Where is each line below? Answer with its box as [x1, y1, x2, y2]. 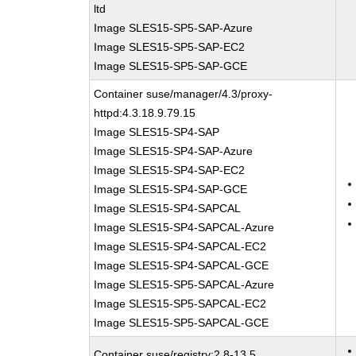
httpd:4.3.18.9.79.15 [94, 106, 196, 119]
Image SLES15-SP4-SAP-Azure [94, 145, 253, 157]
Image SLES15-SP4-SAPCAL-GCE [94, 259, 269, 272]
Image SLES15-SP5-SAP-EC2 [94, 41, 246, 53]
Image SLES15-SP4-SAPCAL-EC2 [94, 240, 267, 253]
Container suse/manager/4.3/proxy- [94, 87, 273, 100]
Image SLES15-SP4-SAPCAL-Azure [94, 221, 275, 234]
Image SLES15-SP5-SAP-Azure [94, 21, 253, 34]
